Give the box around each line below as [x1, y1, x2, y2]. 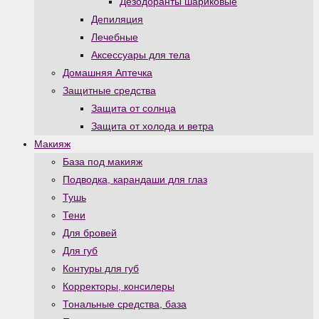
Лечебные [91, 31, 138, 43]
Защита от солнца [91, 103, 176, 114]
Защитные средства [63, 85, 156, 96]
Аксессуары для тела [91, 49, 190, 61]
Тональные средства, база [63, 298, 187, 310]
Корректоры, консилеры [63, 281, 174, 292]
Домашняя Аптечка [63, 67, 152, 78]
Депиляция [91, 14, 143, 25]
